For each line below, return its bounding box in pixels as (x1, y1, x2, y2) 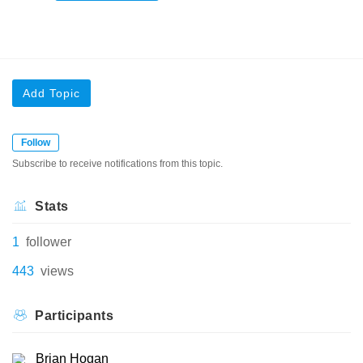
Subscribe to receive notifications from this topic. (12, 157, 223, 169)
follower (26, 234, 71, 249)
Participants (35, 309, 113, 323)
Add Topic (23, 87, 80, 100)
